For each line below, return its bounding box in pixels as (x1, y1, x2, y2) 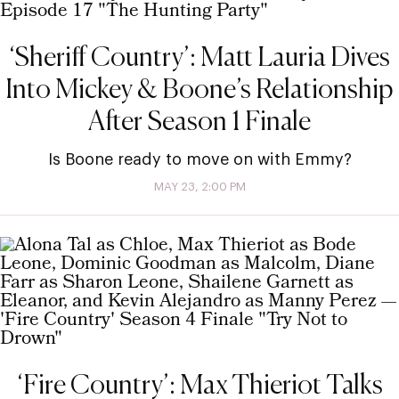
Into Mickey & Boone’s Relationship (5, 77, 394, 104)
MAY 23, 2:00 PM (153, 180, 246, 192)
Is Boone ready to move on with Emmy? (47, 151, 352, 167)
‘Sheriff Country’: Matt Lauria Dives (9, 45, 390, 72)
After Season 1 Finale (88, 109, 311, 136)
